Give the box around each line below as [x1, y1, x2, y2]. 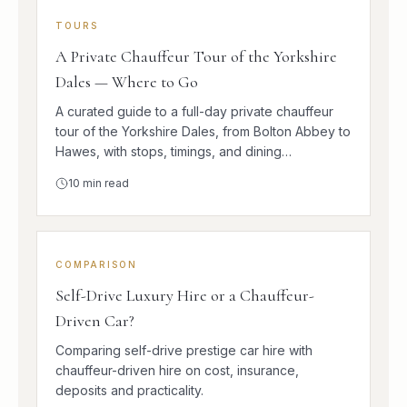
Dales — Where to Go [55, 71, 198, 92]
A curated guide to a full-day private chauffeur [55, 103, 333, 119]
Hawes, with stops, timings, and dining [55, 143, 282, 159]
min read [80, 175, 129, 190]
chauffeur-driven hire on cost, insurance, [55, 362, 299, 378]
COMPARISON [55, 258, 137, 270]
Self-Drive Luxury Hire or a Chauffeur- [55, 284, 314, 305]
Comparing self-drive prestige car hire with [55, 342, 313, 358]
